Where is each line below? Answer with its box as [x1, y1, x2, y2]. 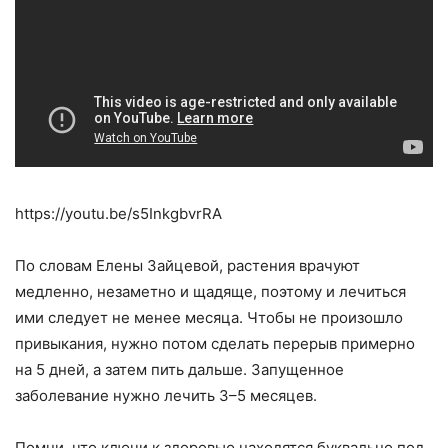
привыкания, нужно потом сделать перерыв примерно [15, 334, 415, 354]
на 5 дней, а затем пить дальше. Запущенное [15, 360, 344, 380]
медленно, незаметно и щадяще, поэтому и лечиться [15, 282, 406, 302]
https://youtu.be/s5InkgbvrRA [15, 204, 222, 224]
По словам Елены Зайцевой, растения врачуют [15, 256, 360, 276]
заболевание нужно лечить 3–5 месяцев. [15, 386, 317, 406]
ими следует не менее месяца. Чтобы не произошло [15, 308, 403, 328]
